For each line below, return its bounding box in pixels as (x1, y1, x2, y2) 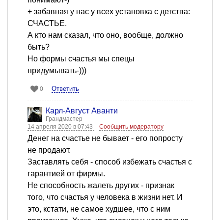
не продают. (27, 145, 71, 154)
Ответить (52, 84, 79, 92)
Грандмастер (46, 115, 82, 122)
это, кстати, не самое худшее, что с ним (27, 204, 170, 213)
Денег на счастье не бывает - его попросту (27, 134, 183, 142)
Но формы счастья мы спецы (27, 54, 135, 63)
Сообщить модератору (99, 123, 164, 130)
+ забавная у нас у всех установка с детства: (27, 7, 190, 16)
